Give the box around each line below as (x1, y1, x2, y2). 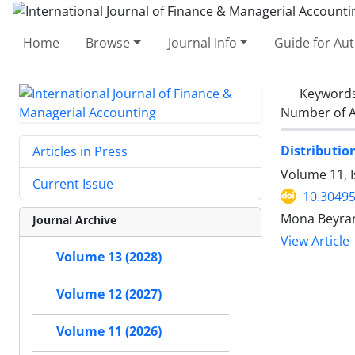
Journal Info (167, 33, 237, 52)
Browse (86, 33, 131, 52)
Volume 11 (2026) (56, 323, 162, 340)
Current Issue (32, 174, 113, 193)
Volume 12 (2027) (56, 285, 162, 303)
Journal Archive (32, 212, 116, 227)
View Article (281, 232, 349, 250)
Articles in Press (32, 142, 128, 160)
